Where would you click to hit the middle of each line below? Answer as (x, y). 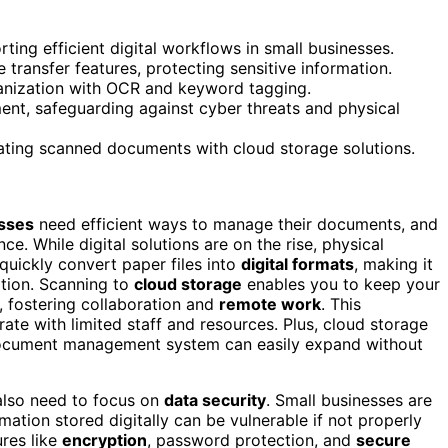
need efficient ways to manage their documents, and (236, 223)
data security (215, 399)
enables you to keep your (341, 283)
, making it (393, 263)
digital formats (297, 263)
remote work (270, 303)
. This (341, 303)
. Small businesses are (349, 399)
